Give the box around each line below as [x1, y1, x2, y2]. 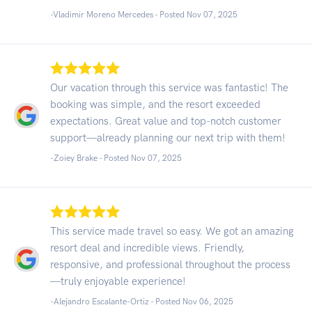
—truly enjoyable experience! [50, 274, 186, 288]
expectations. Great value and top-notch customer [50, 114, 281, 127]
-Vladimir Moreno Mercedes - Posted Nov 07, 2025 [50, 9, 237, 19]
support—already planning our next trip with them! [50, 131, 286, 144]
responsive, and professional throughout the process [50, 258, 290, 271]
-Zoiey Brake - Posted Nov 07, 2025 [50, 153, 182, 163]
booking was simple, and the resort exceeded [50, 97, 260, 111]
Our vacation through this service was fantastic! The [50, 81, 288, 94]
